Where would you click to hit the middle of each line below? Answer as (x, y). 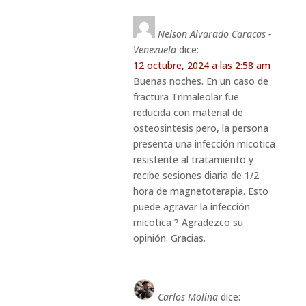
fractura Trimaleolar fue (186, 96)
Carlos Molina (187, 296)
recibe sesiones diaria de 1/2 (196, 175)
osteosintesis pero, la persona (200, 128)
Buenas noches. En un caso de (200, 81)
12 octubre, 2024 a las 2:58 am (201, 65)
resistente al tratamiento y (193, 159)
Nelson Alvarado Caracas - (214, 33)
